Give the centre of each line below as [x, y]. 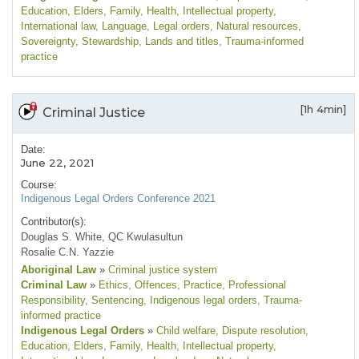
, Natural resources [254, 26]
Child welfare [184, 331]
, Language [121, 26]
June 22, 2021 [57, 163]
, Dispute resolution [260, 331]
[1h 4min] [323, 109]
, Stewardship [107, 42]
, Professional [254, 285]
